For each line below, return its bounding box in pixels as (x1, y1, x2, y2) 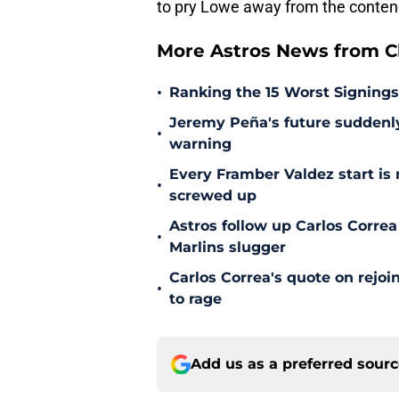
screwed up (169, 187, 256, 205)
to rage (169, 290, 222, 308)
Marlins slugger (169, 239, 286, 256)
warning (169, 135, 232, 153)
